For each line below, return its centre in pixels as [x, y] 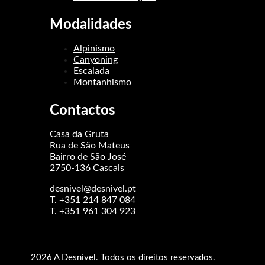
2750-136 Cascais [87, 168]
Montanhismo [102, 82]
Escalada [91, 71]
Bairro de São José [88, 157]
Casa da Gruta [79, 134]
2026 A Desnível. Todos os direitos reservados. [123, 258]
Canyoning [96, 60]
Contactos [83, 111]
